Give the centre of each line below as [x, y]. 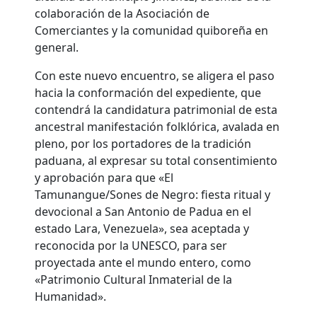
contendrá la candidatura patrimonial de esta [156, 109]
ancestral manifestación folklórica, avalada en [157, 126]
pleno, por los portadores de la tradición [143, 143]
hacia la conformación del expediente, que [148, 92]
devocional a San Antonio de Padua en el [143, 211]
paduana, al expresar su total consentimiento [156, 160]
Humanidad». [71, 296]
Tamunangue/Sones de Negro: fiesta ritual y [153, 194]
